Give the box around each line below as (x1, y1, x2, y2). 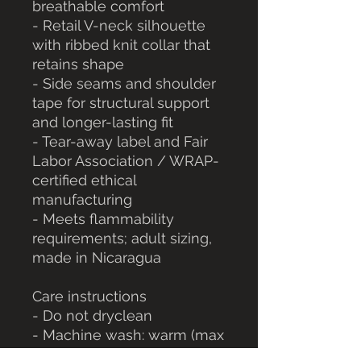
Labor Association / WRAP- (32, 152, 219, 169)
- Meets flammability (32, 210, 174, 227)
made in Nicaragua (32, 249, 161, 266)
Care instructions (32, 288, 147, 305)
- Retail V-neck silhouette (32, 17, 205, 34)
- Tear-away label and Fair (32, 133, 208, 150)
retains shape (32, 56, 124, 73)
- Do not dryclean (32, 307, 152, 324)
